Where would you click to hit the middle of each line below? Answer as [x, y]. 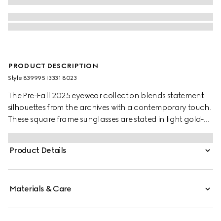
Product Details [38, 150]
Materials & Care [40, 189]
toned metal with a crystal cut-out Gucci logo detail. [101, 131]
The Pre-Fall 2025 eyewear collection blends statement [106, 95]
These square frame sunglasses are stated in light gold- [106, 119]
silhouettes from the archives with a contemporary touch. [110, 107]
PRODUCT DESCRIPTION [53, 66]
